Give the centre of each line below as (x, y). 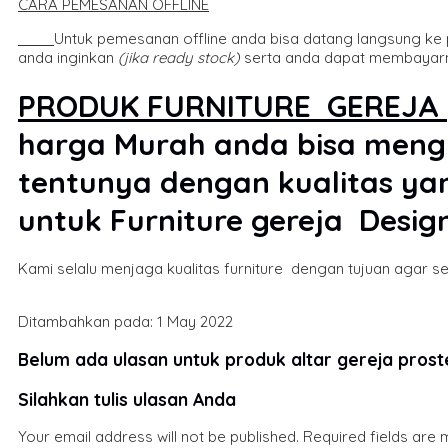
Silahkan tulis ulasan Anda (127, 398)
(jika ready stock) (179, 57)
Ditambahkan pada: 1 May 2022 (125, 321)
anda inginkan (68, 57)
